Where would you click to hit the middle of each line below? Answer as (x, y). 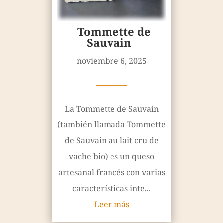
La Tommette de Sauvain (111, 109)
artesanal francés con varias (111, 172)
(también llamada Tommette (111, 125)
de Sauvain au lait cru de (111, 141)
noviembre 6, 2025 (111, 61)
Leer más (111, 204)
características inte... (111, 188)
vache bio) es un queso (111, 157)
